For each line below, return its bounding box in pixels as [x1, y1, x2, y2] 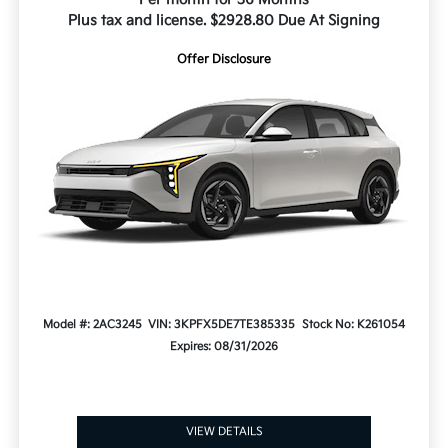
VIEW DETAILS [185, 425, 263, 439]
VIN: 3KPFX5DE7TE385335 [148, 318, 296, 332]
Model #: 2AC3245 [42, 318, 142, 332]
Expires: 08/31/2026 [170, 340, 278, 354]
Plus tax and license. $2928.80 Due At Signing [68, 12, 380, 30]
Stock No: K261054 [302, 318, 406, 332]
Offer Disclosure [177, 52, 271, 68]
